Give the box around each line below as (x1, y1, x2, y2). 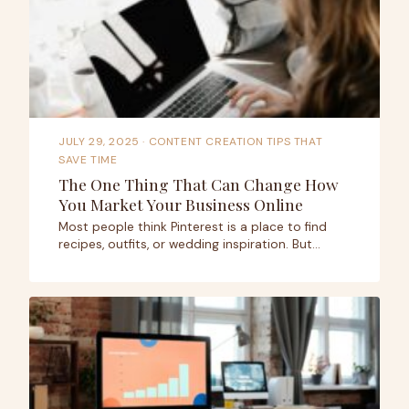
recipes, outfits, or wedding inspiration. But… (58, 236, 320, 253)
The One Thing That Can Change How (58, 173, 339, 194)
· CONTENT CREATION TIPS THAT (139, 133, 323, 149)
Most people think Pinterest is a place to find (58, 219, 327, 236)
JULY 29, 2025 (58, 133, 140, 149)
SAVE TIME (58, 152, 118, 167)
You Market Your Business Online (58, 193, 303, 215)
